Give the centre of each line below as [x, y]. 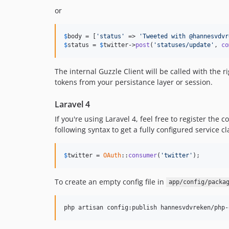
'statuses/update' [184, 45]
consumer [143, 155]
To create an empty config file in [110, 181]
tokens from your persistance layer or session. [134, 82]
